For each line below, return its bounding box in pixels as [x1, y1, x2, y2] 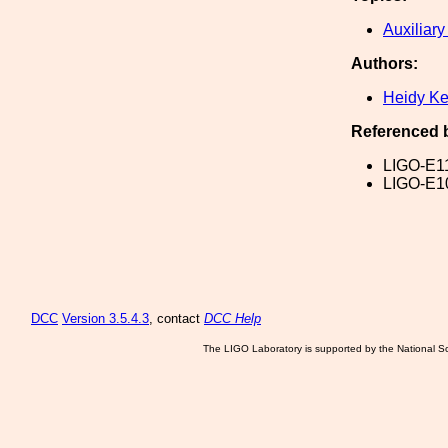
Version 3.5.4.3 [62, 311, 149, 326]
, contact [149, 311, 204, 326]
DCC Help [204, 311, 261, 326]
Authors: [351, 55, 418, 72]
